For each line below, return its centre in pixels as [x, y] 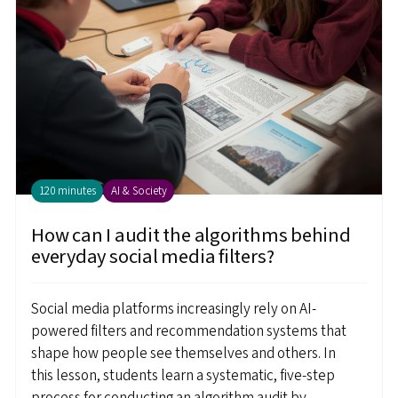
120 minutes [67, 191]
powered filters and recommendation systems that [189, 332]
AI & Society [139, 191]
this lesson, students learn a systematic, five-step [183, 376]
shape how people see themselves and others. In [183, 354]
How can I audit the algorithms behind [191, 236]
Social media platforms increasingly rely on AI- [174, 310]
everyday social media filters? [153, 257]
